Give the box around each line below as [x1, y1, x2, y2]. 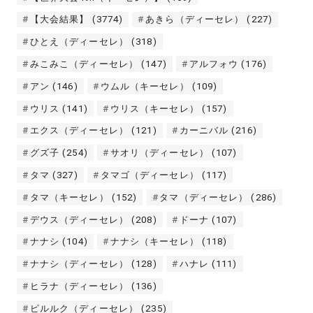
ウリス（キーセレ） [110, 103, 199, 114]
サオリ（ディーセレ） [110, 147, 209, 159]
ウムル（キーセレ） [100, 80, 189, 92]
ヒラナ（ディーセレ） [29, 280, 129, 291]
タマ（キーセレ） [29, 191, 109, 203]
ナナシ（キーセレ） [110, 236, 199, 247]
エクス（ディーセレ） [29, 125, 129, 136]
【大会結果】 [29, 14, 89, 25]
